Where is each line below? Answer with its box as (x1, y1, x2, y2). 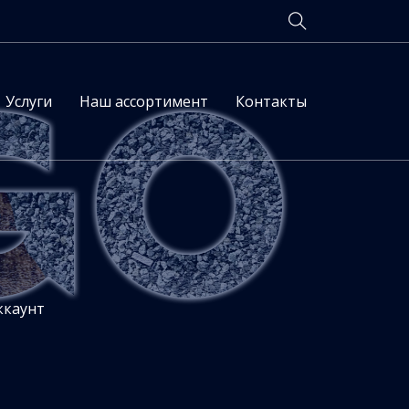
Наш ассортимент (79, 90, 208, 111)
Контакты (235, 90, 307, 111)
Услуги (5, 90, 52, 111)
